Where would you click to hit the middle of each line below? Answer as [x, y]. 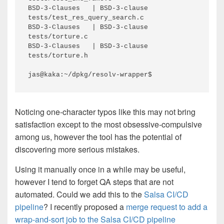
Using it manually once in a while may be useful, [100, 169]
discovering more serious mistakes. [77, 149]
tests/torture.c [58, 37]
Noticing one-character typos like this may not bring [105, 112]
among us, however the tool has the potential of [98, 137]
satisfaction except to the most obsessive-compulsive [108, 124]
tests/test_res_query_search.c [86, 18]
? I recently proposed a [85, 207]
